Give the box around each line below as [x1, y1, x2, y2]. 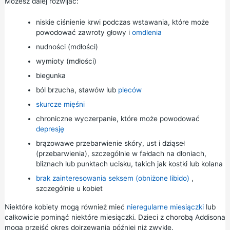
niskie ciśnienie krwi [35, 18, 101, 27]
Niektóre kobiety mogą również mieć [4, 203, 127, 212]
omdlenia [131, 28, 162, 37]
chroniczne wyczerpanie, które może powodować [35, 114, 200, 123]
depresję [35, 125, 64, 133]
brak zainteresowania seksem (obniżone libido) [35, 174, 189, 183]
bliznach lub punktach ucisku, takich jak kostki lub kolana [35, 160, 223, 168]
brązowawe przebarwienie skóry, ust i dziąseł [35, 139, 185, 148]
